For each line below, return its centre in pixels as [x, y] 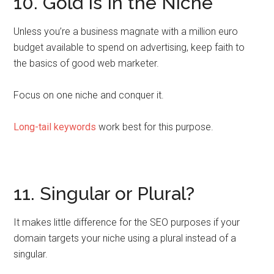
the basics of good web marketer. [87, 63]
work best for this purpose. [155, 127]
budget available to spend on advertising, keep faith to [129, 47]
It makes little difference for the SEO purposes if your [127, 222]
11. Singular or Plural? [104, 194]
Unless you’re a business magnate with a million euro [126, 31]
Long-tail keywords [55, 127]
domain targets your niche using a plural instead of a [125, 238]
